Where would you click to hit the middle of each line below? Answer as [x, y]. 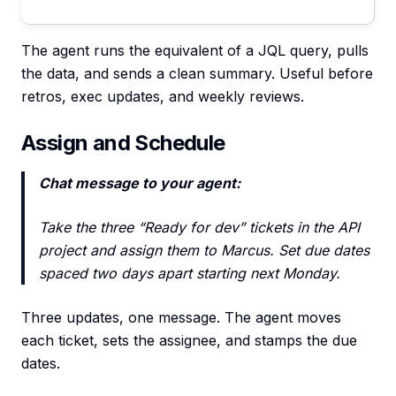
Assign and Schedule [123, 143]
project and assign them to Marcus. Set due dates [204, 250]
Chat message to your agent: [140, 183]
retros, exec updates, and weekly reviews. [163, 96]
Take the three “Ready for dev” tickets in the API [199, 227]
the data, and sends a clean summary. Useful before [197, 73]
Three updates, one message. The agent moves [181, 317]
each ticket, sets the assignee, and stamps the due [189, 340]
